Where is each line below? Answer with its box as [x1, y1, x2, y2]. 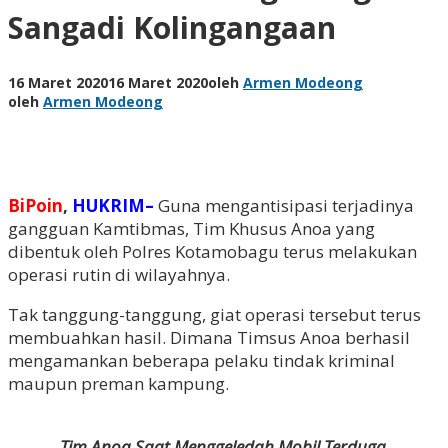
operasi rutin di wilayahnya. [8, 262, 234, 286]
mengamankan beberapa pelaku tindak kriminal [8, 348, 395, 372]
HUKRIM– [72, 193, 154, 217]
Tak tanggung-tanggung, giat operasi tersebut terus [8, 302, 421, 326]
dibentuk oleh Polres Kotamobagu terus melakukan [8, 239, 417, 263]
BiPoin [8, 193, 63, 217]
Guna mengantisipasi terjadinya [154, 193, 414, 217]
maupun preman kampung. [8, 371, 233, 395]
